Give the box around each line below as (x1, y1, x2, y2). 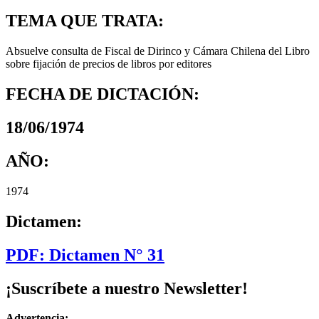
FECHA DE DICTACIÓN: (6, 85, 199, 104)
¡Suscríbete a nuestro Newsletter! (6, 278, 248, 298)
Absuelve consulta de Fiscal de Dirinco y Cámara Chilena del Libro (6, 45, 310, 58)
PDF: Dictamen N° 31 (6, 245, 164, 264)
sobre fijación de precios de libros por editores (6, 58, 211, 70)
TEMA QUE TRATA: (6, 11, 164, 31)
